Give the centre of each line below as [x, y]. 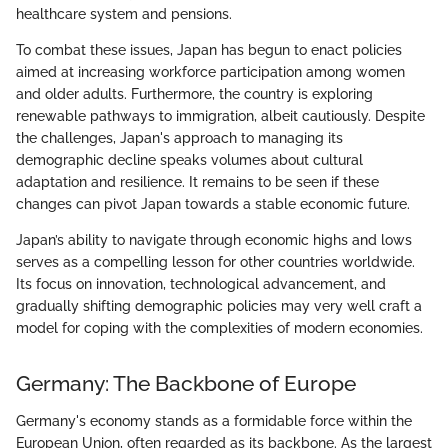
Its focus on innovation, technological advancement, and [201, 283]
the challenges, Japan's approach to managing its [179, 137]
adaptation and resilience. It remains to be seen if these [197, 181]
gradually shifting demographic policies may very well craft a [219, 305]
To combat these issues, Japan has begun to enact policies [209, 49]
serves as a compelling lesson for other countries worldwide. [215, 261]
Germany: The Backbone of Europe [186, 383]
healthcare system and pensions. [124, 13]
